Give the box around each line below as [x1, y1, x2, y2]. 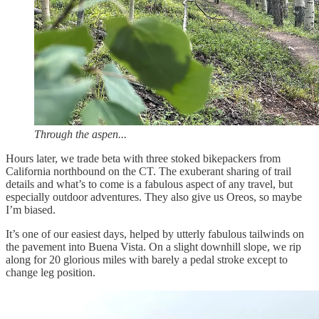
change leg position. [6, 266, 95, 279]
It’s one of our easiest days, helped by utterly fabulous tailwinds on [6, 228, 304, 241]
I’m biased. [6, 204, 56, 216]
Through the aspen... [34, 128, 127, 141]
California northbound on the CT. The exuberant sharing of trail [6, 165, 291, 178]
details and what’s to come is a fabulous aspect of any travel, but [6, 178, 293, 191]
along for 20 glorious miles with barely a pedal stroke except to [6, 253, 288, 266]
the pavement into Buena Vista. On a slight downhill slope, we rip [6, 241, 301, 253]
